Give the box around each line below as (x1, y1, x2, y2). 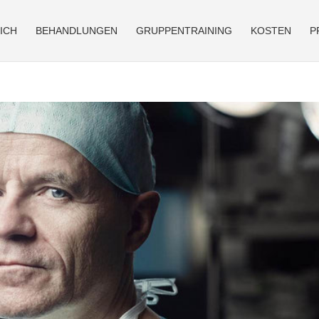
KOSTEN (250, 25, 291, 36)
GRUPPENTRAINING (135, 25, 232, 36)
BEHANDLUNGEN (35, 25, 117, 36)
